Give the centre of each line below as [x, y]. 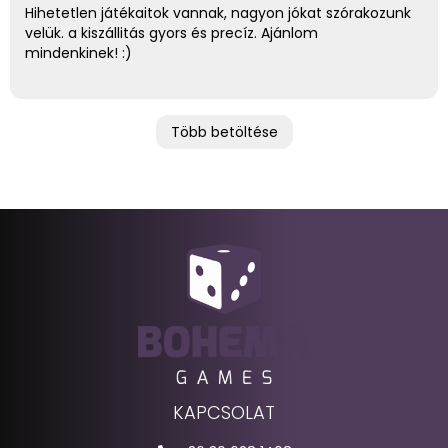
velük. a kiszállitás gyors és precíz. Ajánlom [171, 32]
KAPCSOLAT [224, 412]
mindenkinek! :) [78, 52]
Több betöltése [224, 131]
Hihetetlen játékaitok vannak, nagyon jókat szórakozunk [218, 12]
